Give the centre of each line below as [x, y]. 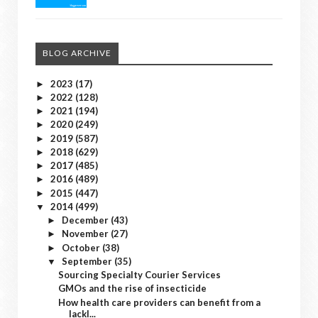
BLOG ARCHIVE [77, 53]
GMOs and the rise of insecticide [133, 289]
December [86, 220]
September [88, 261]
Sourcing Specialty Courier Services [140, 275]
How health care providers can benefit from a [160, 302]
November [86, 234]
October [82, 247]
